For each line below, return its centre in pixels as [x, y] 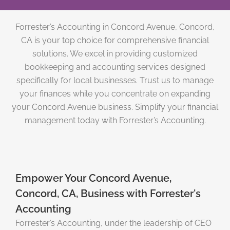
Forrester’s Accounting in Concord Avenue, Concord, [115, 27]
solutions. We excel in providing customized [115, 54]
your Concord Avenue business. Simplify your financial [115, 107]
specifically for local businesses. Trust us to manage [115, 81]
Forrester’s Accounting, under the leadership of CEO [113, 223]
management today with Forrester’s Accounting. [115, 121]
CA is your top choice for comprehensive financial [115, 41]
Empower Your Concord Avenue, [93, 178]
